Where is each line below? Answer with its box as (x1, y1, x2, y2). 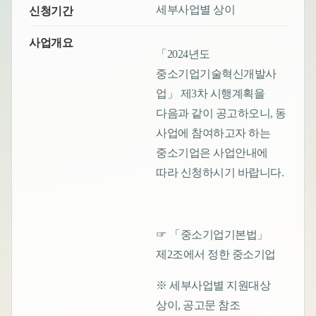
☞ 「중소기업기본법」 (156, 229, 268, 241)
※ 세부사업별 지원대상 (156, 279, 271, 292)
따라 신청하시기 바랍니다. (156, 166, 284, 179)
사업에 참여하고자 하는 (156, 127, 271, 140)
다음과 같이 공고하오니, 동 (156, 107, 286, 120)
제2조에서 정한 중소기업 (156, 248, 276, 261)
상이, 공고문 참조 (156, 299, 241, 312)
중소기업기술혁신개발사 (156, 68, 276, 80)
